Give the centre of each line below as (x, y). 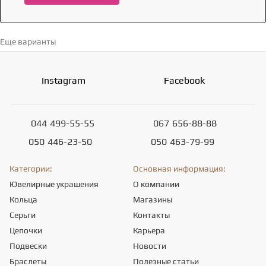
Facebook (184, 80)
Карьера (149, 230)
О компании (156, 184)
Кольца (23, 199)
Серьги (23, 215)
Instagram (64, 80)
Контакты (151, 215)
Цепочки (26, 230)
